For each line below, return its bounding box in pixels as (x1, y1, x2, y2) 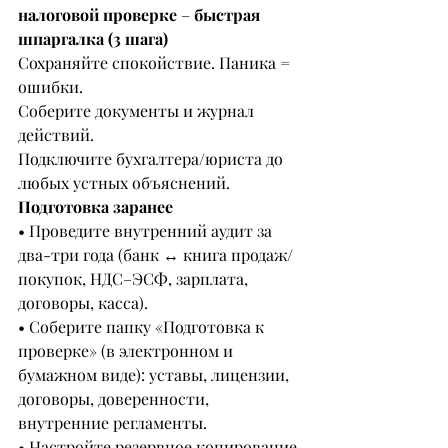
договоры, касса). (18, 292, 148, 314)
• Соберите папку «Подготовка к (18, 316, 268, 338)
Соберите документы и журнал (18, 100, 258, 122)
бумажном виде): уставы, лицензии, (18, 364, 293, 386)
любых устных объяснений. (18, 172, 230, 194)
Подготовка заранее (18, 196, 173, 218)
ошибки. (18, 76, 83, 98)
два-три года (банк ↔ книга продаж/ (18, 244, 293, 266)
